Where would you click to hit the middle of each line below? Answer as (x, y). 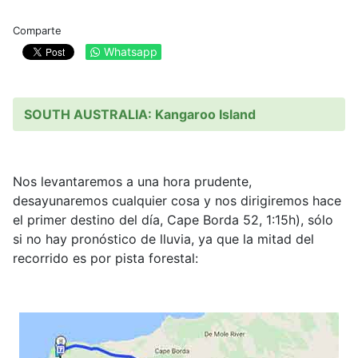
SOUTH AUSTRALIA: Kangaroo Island (140, 115)
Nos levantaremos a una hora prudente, (132, 182)
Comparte (37, 31)
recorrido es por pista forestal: (105, 259)
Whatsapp (131, 52)
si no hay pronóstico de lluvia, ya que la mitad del (163, 239)
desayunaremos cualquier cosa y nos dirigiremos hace (177, 201)
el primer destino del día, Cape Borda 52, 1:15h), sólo (173, 220)
